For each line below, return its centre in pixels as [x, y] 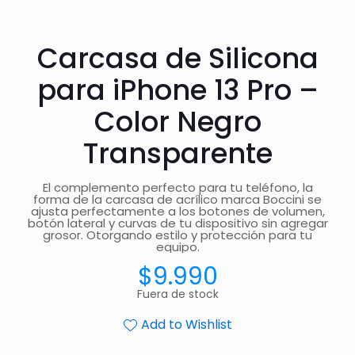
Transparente [177, 153]
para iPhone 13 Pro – [177, 90]
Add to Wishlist [186, 324]
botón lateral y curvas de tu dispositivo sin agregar [177, 223]
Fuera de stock [177, 294]
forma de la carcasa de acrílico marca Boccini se [177, 199]
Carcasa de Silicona [177, 58]
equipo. [177, 247]
